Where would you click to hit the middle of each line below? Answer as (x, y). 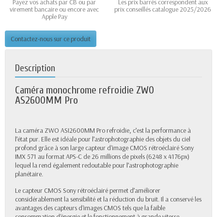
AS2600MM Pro (46, 101)
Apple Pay (54, 17)
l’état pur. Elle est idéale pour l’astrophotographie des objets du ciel (103, 139)
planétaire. (29, 174)
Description (35, 68)
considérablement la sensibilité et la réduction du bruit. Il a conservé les (108, 199)
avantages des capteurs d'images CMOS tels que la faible (90, 208)
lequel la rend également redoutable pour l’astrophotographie (97, 165)
